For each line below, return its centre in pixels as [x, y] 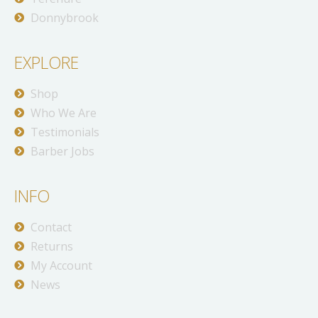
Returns [51, 247]
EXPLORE [46, 63]
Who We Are [63, 113]
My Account [61, 266]
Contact [51, 227]
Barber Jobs [62, 152]
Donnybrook [64, 18]
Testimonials [65, 132]
